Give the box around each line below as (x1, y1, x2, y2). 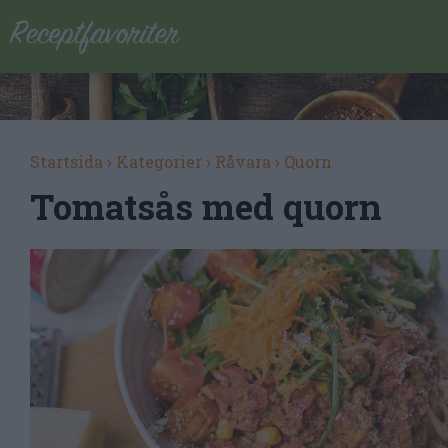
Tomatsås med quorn (30, 183, 382, 229)
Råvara (215, 151, 271, 172)
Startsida (30, 151, 103, 172)
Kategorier (116, 151, 202, 172)
